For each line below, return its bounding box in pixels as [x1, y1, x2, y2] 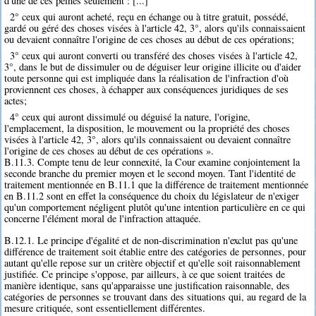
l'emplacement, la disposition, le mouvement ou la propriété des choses [4, 121, 291, 135]
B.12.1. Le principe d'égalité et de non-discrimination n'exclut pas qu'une [4, 233, 298, 247]
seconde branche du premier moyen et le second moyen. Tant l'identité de [4, 166, 296, 181]
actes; [4, 94, 28, 108]
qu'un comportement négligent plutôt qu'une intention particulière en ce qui [4, 200, 306, 214]
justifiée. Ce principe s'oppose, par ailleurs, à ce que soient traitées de [4, 267, 286, 281]
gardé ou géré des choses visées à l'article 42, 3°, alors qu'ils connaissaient [4, 21, 306, 35]
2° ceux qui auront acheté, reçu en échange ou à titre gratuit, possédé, [9, 10, 288, 24]
